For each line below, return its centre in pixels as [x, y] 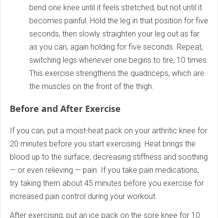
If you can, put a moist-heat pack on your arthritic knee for [109, 131]
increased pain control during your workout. [83, 197]
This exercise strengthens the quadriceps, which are [117, 73]
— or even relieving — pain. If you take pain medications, [104, 170]
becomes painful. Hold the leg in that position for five [119, 21]
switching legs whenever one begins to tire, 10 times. [119, 60]
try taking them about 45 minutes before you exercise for [107, 183]
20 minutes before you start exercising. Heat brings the [103, 144]
